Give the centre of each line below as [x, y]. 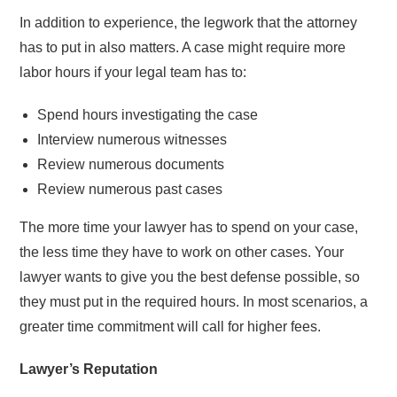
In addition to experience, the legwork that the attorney [189, 23]
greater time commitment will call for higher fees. [171, 327]
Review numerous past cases [130, 189]
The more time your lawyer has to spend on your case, [189, 227]
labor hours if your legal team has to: [133, 72]
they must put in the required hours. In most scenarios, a [194, 302]
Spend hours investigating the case [148, 115]
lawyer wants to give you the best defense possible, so [190, 277]
